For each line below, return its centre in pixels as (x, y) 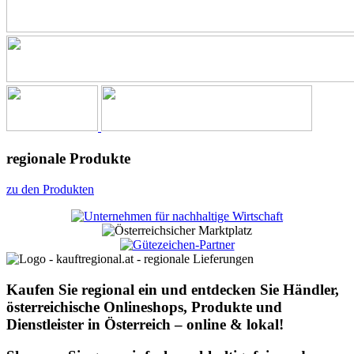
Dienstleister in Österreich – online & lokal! (145, 324)
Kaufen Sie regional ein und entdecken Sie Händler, (173, 289)
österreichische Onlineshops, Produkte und (144, 307)
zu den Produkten (50, 189)
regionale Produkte (68, 159)
